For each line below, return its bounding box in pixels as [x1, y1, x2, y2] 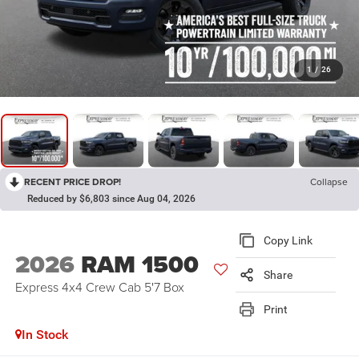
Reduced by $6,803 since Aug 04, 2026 [27, 192, 196, 204]
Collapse [310, 174, 348, 188]
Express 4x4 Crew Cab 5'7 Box [14, 278, 184, 296]
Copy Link [264, 234, 313, 248]
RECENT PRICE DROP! [24, 174, 121, 188]
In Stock [21, 327, 68, 343]
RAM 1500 [80, 247, 199, 283]
